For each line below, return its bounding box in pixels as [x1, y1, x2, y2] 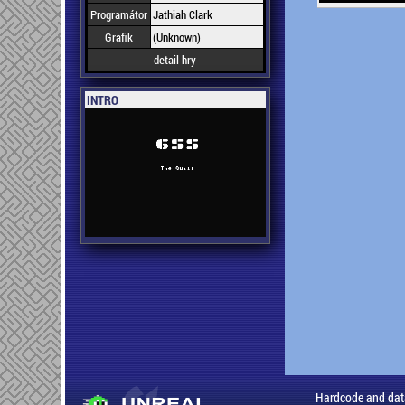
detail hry [154, 52, 196, 68]
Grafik [104, 29, 133, 45]
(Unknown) [152, 29, 201, 45]
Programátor [89, 6, 147, 23]
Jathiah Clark [152, 6, 212, 23]
